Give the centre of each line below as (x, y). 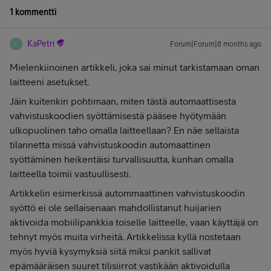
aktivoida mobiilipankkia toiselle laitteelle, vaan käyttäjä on (134, 222)
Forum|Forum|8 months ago (216, 44)
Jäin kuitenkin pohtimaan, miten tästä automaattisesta (123, 101)
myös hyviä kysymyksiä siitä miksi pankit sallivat (110, 251)
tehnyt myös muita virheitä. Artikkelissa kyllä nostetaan (125, 237)
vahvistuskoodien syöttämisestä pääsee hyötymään (118, 116)
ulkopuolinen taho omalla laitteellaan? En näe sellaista (124, 130)
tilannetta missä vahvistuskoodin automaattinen (110, 145)
